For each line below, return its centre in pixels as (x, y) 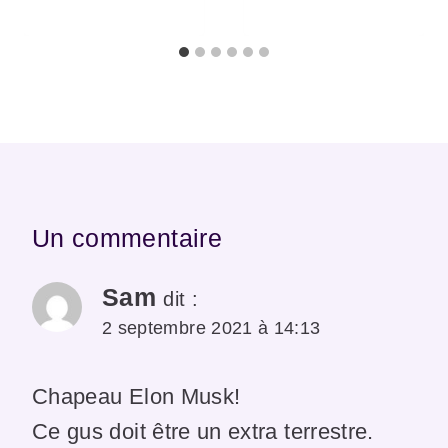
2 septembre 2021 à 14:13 (211, 327)
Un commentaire (127, 237)
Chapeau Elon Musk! (136, 397)
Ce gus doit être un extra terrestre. (203, 432)
